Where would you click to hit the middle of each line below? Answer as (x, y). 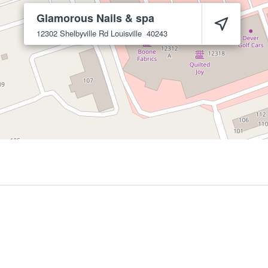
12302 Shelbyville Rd (72, 33)
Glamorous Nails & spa (95, 18)
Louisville (126, 33)
